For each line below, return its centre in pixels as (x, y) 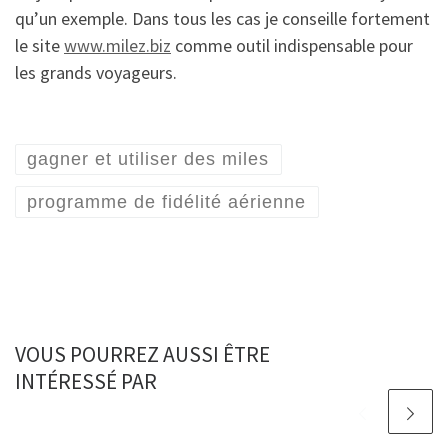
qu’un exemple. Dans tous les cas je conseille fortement (222, 19)
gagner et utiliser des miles (148, 159)
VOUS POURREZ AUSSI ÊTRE (142, 354)
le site (39, 46)
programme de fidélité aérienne (167, 201)
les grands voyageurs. (96, 73)
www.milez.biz (117, 46)
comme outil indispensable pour (292, 46)
